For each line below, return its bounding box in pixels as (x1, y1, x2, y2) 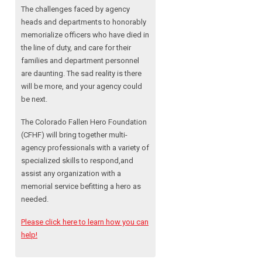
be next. (21, 95, 47, 104)
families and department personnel (21, 56, 139, 65)
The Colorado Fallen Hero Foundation (21, 118, 147, 127)
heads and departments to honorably (21, 18, 146, 27)
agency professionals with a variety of (21, 143, 149, 153)
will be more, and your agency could (21, 82, 142, 91)
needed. (21, 195, 49, 204)
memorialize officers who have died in (21, 30, 149, 40)
